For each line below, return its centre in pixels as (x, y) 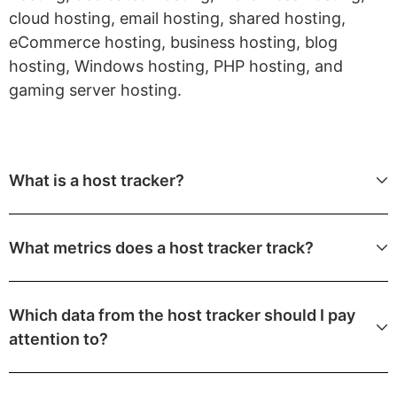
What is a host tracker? (97, 181)
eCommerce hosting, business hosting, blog (173, 43)
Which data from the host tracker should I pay (182, 315)
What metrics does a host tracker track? (161, 248)
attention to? (58, 339)
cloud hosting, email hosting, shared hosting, (177, 19)
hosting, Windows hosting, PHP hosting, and (176, 66)
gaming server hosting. (95, 90)
